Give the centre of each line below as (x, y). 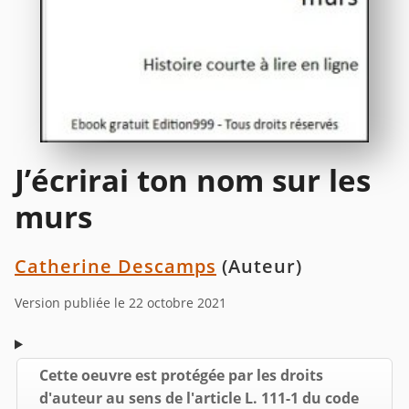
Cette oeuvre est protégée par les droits (181, 375)
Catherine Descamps (115, 266)
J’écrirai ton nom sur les (193, 180)
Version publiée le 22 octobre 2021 (121, 302)
